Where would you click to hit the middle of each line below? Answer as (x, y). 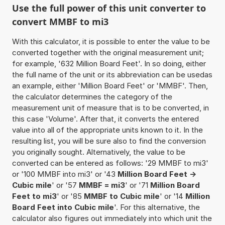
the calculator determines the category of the (92, 96)
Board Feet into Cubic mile (63, 207)
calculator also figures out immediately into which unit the (112, 218)
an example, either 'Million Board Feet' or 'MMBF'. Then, (110, 85)
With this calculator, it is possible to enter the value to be (111, 41)
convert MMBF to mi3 (60, 21)
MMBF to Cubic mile (122, 196)
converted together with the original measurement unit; (108, 52)
